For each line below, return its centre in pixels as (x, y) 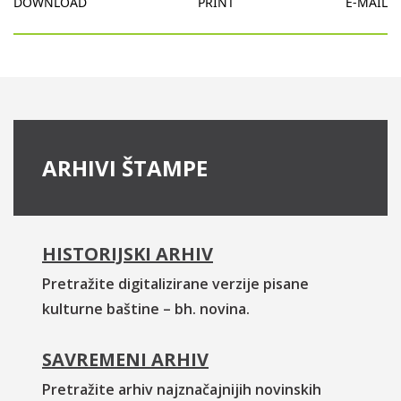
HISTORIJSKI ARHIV (128, 254)
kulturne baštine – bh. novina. (146, 309)
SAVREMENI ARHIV (125, 360)
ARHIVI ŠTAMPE (125, 168)
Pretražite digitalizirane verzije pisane (175, 284)
